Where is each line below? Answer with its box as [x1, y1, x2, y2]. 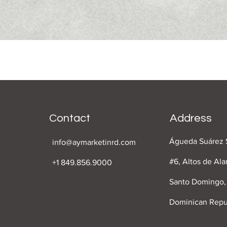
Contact [49, 112, 91, 124]
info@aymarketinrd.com [52, 138, 136, 146]
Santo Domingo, [169, 177, 226, 186]
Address [169, 112, 212, 124]
